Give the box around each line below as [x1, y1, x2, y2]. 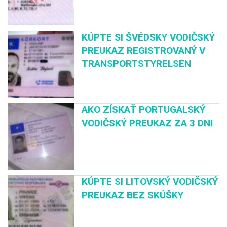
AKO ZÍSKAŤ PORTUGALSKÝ [82, 103, 206, 116]
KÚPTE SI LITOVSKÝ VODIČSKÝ [82, 175, 218, 187]
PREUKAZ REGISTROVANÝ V [82, 45, 206, 57]
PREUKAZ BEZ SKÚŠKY [82, 188, 184, 201]
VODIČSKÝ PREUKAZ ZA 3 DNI [82, 117, 213, 129]
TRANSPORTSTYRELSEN [82, 58, 192, 70]
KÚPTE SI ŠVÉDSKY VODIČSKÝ [82, 31, 215, 44]
